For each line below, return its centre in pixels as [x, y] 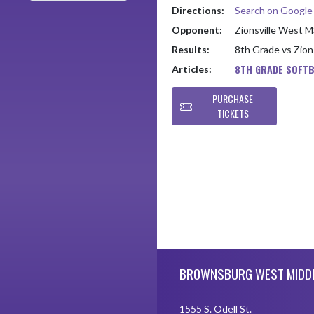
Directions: [198, 10]
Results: [191, 49]
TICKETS [233, 114]
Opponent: [197, 30]
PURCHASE [233, 99]
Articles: [192, 69]
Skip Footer [181, 255]
